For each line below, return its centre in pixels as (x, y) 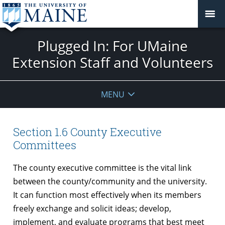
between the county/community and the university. (110, 181)
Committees (45, 145)
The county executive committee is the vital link (102, 167)
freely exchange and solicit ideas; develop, (92, 208)
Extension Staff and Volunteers (113, 62)
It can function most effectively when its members (107, 195)
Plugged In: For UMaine (113, 45)
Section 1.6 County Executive (87, 132)
